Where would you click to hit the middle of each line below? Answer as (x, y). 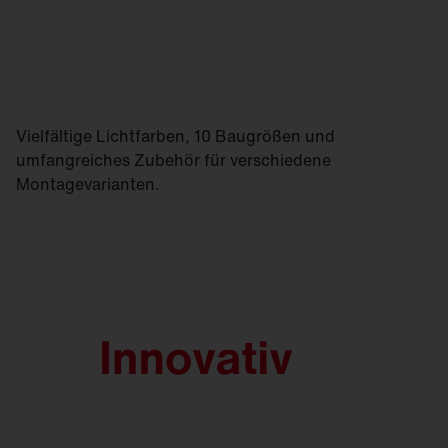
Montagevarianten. (88, 184)
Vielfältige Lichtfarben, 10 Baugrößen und (175, 136)
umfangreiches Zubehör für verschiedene (173, 160)
